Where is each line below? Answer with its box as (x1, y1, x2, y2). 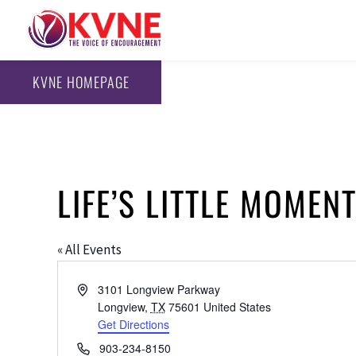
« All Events (57, 240, 122, 258)
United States (203, 298, 271, 315)
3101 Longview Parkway (97, 281, 220, 297)
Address (76, 280, 118, 296)
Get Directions (97, 315, 169, 332)
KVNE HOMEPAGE (32, 72, 130, 93)
